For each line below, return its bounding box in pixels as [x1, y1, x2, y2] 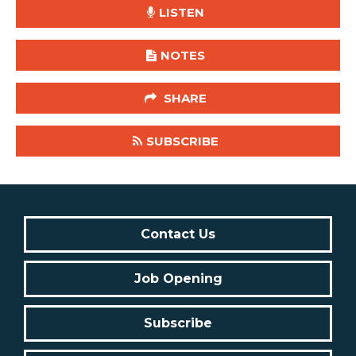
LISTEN [159, 5, 204, 20]
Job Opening [133, 271, 222, 286]
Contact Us [141, 226, 215, 242]
